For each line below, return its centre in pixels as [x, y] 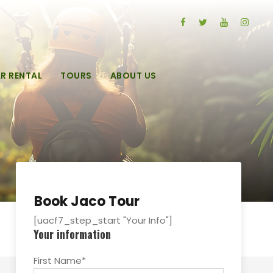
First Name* [60, 261]
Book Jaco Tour [87, 201]
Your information [72, 234]
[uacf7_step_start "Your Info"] [103, 220]
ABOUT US [133, 76]
